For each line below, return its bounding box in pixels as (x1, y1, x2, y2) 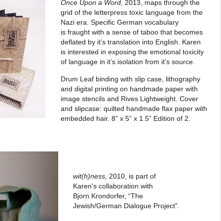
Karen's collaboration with (73, 182, 155, 190)
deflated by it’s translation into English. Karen (60, 38, 201, 46)
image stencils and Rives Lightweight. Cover (60, 95, 198, 103)
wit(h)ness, (73, 172, 107, 180)
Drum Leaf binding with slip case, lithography (60, 75, 200, 83)
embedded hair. (60, 114, 110, 122)
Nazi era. (60, 18, 91, 26)
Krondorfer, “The (91, 192, 143, 200)
